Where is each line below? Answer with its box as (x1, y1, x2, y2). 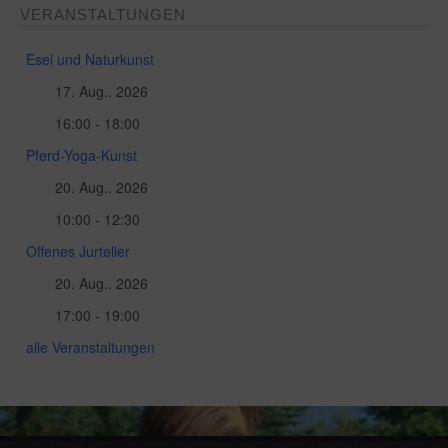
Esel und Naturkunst (26, 48, 154, 69)
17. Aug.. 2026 (55, 80, 148, 101)
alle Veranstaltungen (26, 336, 155, 357)
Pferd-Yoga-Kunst (26, 144, 137, 165)
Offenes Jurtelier (26, 240, 130, 261)
